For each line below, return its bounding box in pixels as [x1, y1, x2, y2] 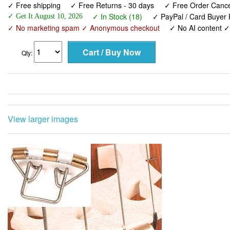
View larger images [8, 112, 78, 125]
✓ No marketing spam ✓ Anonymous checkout [8, 22, 160, 33]
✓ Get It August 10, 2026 [8, 12, 83, 20]
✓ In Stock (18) [92, 11, 143, 22]
